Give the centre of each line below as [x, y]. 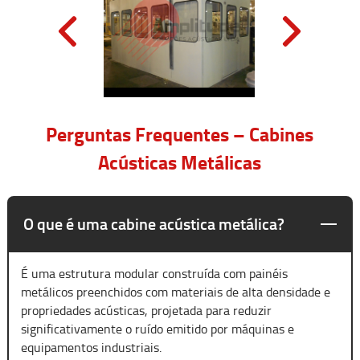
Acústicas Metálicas [180, 162]
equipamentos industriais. [91, 347]
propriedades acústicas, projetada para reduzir [146, 310]
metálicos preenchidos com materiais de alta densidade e [175, 291]
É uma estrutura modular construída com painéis [154, 273]
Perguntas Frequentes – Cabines [180, 134]
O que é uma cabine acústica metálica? [153, 223]
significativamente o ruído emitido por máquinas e [157, 328]
